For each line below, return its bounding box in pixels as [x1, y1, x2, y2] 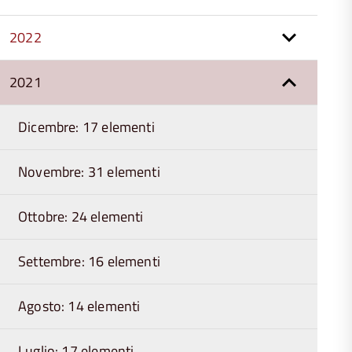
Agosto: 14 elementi [18, 295, 141, 317]
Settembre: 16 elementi [18, 251, 160, 272]
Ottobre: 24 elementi [18, 206, 144, 227]
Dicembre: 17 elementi [18, 116, 155, 137]
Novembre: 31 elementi [18, 161, 160, 182]
